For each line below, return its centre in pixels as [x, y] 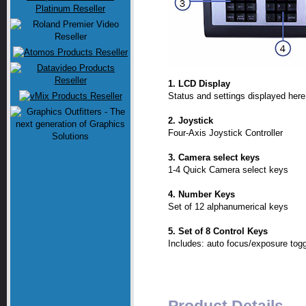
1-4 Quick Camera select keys [228, 170]
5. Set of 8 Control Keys [218, 232]
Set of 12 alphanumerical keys [228, 207]
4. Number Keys [201, 195]
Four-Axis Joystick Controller [225, 133]
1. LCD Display [199, 84]
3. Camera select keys [214, 158]
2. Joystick [191, 121]
